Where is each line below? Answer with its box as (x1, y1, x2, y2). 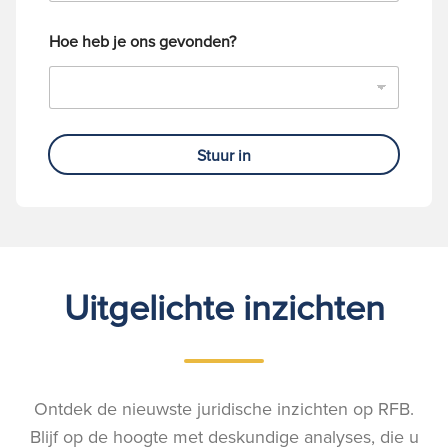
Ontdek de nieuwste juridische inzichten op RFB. (34, 396, 414, 422)
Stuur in (197, 143, 251, 166)
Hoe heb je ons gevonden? (49, 30, 236, 53)
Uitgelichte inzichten (63, 281, 385, 333)
